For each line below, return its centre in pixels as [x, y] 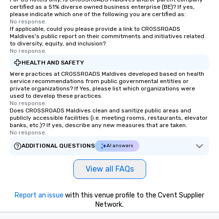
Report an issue [39, 195]
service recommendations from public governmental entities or [99, 81]
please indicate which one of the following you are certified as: [98, 14]
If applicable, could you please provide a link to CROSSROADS [95, 29]
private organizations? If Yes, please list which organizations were [102, 88]
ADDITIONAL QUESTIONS [58, 146]
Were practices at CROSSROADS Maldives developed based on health [107, 74]
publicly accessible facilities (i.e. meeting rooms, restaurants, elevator [109, 118]
